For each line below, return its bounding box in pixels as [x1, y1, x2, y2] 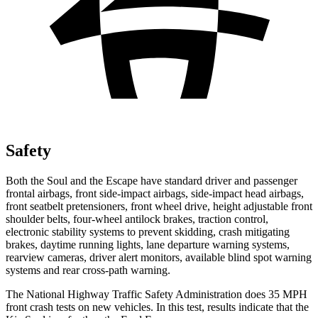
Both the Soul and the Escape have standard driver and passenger [6, 174, 297, 187]
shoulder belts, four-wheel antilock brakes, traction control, [6, 212, 268, 225]
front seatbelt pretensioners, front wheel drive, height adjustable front [6, 199, 312, 212]
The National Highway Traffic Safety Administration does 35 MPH [6, 287, 307, 300]
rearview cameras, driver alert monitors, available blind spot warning [6, 251, 312, 263]
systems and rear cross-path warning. [6, 263, 170, 276]
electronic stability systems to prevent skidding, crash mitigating [6, 225, 290, 238]
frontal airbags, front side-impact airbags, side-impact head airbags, [6, 187, 304, 199]
